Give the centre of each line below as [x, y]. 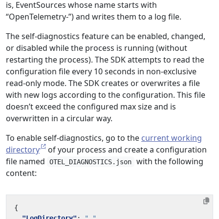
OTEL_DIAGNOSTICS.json [91, 162]
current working [172, 138]
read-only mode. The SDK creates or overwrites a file [103, 83]
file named [26, 161]
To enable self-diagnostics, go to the [74, 138]
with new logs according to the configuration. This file [106, 95]
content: [21, 173]
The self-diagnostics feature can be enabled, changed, [106, 36]
